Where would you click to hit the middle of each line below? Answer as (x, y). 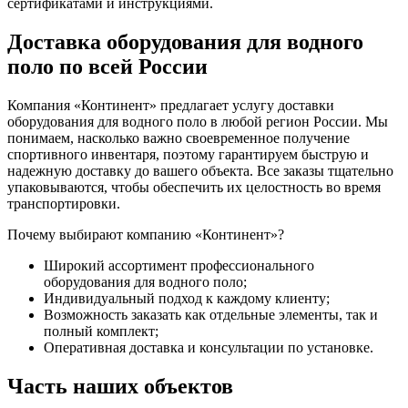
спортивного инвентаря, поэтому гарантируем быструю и (188, 155)
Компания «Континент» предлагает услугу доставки (171, 106)
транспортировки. (64, 204)
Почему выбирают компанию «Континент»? (146, 235)
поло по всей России (107, 67)
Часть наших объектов (120, 387)
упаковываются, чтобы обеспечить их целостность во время (194, 188)
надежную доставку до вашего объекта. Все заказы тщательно (200, 171)
